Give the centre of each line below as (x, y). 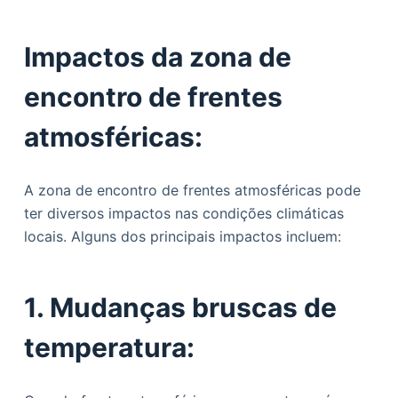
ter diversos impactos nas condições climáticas (183, 213)
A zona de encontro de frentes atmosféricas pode (192, 190)
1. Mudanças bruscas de (180, 307)
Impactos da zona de (157, 57)
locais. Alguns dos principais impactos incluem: (182, 236)
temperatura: (109, 347)
